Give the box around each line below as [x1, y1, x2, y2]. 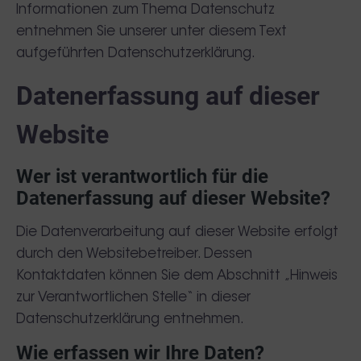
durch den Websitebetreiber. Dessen [16, 247, 252, 261]
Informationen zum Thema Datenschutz [16, 3, 275, 17]
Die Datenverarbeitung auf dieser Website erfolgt [16, 226, 338, 239]
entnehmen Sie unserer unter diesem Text [16, 25, 287, 39]
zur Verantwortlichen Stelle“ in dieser [16, 291, 251, 305]
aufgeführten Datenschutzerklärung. [16, 47, 255, 60]
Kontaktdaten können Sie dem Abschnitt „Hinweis [16, 269, 338, 283]
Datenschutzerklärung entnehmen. [16, 313, 244, 326]
